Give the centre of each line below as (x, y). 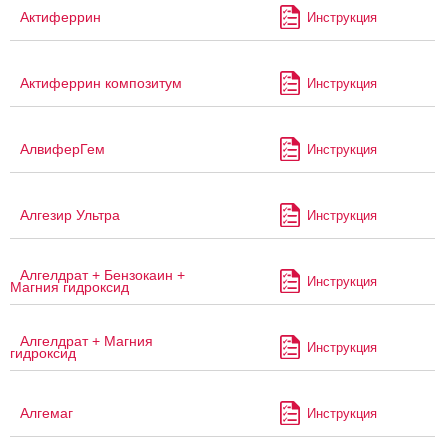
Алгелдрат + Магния (86, 341)
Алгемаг (46, 413)
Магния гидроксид (69, 287)
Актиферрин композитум (101, 83)
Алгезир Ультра (70, 215)
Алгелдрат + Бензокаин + (102, 275)
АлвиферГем (62, 149)
